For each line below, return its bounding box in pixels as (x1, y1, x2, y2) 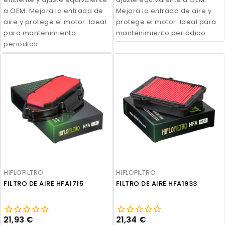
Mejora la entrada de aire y (116, 6, 212, 16)
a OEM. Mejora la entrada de (4, 6, 103, 16)
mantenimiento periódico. (116, 28, 207, 38)
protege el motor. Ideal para (116, 17, 216, 27)
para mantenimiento (4, 28, 76, 38)
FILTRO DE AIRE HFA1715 (4, 179, 83, 189)
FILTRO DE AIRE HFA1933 (116, 179, 197, 189)
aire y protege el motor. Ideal (4, 17, 106, 27)
